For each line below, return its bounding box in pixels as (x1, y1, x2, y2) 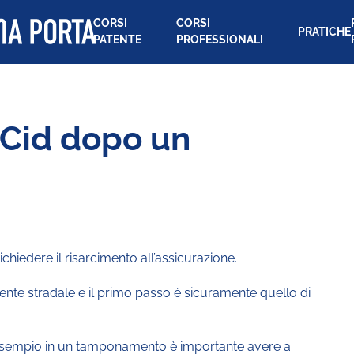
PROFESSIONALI (176, 33, 264, 46)
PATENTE (93, 33, 142, 46)
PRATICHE (297, 24, 351, 38)
